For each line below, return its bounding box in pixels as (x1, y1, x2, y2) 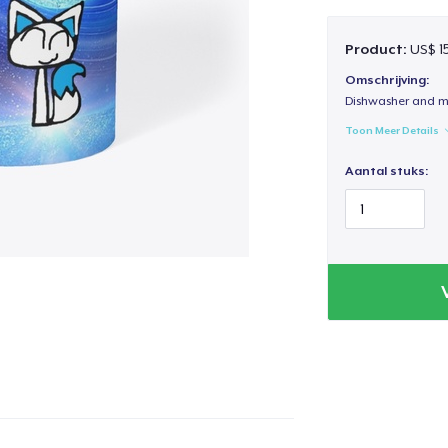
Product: (344, 40, 410, 57)
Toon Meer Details (344, 124, 439, 137)
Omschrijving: (344, 73, 429, 88)
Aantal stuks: (344, 164, 428, 179)
